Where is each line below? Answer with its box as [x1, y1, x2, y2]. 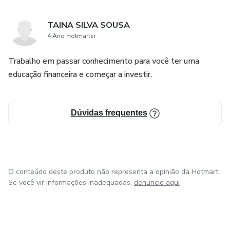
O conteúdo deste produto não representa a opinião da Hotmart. [8, 167, 220, 177]
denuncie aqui [134, 178, 180, 187]
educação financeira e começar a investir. [8, 69, 152, 80]
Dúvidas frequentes [70, 108, 147, 117]
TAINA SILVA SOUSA [47, 20, 130, 31]
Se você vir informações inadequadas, [8, 178, 132, 187]
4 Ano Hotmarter [47, 32, 95, 40]
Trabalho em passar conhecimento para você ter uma [8, 55, 199, 67]
